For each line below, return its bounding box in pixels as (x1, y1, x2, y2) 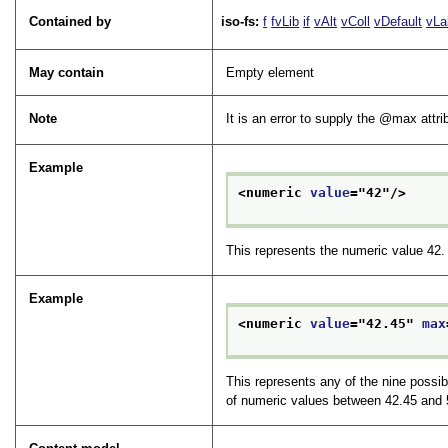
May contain (29, 65, 105, 81)
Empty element (226, 65, 315, 81)
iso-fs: (221, 14, 264, 30)
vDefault (374, 14, 423, 30)
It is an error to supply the (226, 111, 380, 127)
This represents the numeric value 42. (226, 242, 446, 258)
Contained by (29, 14, 112, 30)
